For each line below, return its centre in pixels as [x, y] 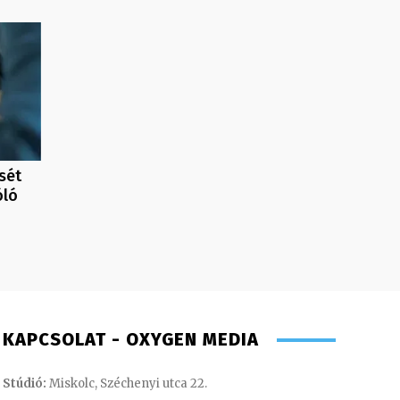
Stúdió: [24, 384]
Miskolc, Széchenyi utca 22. [126, 384]
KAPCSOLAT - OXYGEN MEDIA [130, 340]
